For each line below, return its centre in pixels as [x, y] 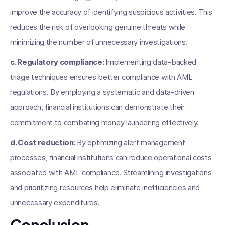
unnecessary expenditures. [55, 203]
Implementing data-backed [151, 62]
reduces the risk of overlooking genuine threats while [98, 27]
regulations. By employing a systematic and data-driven [102, 92]
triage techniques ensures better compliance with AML [101, 77]
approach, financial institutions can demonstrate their [97, 107]
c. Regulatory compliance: [58, 62]
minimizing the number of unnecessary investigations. [99, 42]
